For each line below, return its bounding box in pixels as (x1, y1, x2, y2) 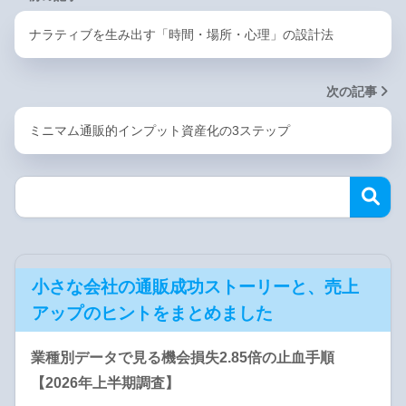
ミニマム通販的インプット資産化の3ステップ (29, 122, 290, 138)
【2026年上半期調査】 (31, 375, 179, 391)
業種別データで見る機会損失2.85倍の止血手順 (31, 350, 334, 366)
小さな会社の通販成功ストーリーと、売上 (32, 277, 359, 297)
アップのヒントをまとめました (32, 304, 273, 324)
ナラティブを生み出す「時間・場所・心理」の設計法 (29, 26, 333, 42)
